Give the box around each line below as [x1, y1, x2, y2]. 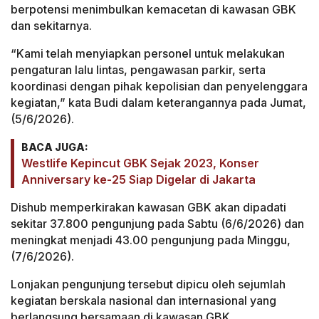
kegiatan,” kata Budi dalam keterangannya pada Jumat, [11, 95, 306, 110]
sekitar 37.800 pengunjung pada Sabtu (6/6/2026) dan [11, 216, 304, 231]
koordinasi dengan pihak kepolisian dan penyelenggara [11, 79, 308, 94]
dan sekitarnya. [11, 19, 92, 33]
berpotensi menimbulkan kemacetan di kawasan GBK [11, 2, 296, 17]
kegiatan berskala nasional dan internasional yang [11, 293, 276, 308]
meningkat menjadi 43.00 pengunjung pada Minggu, [11, 233, 291, 248]
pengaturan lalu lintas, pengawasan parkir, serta [11, 63, 266, 78]
